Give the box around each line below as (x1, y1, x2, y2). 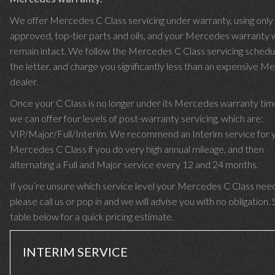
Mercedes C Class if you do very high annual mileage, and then (10, 143, 264, 155)
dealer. (10, 76, 38, 87)
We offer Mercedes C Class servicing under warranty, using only (10, 14, 273, 26)
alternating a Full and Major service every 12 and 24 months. (10, 158, 258, 170)
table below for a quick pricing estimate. (10, 211, 174, 222)
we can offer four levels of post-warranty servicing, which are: (10, 112, 263, 124)
